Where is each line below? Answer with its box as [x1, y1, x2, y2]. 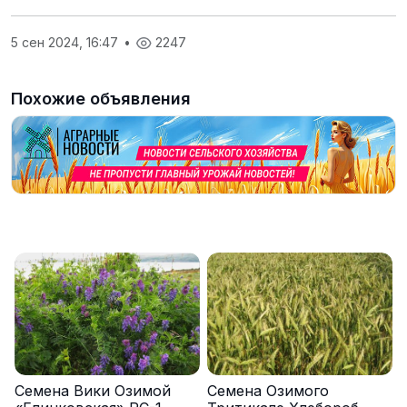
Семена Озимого [207, 382, 329, 401]
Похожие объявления [11, 89, 191, 108]
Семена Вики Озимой [15, 382, 171, 401]
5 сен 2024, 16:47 [11, 35, 122, 50]
